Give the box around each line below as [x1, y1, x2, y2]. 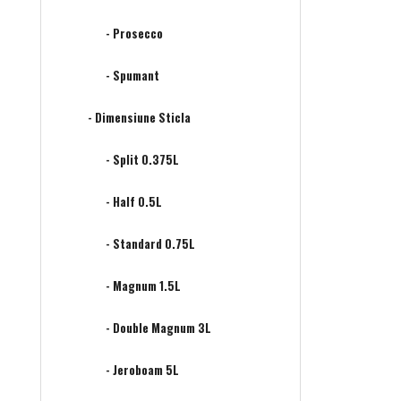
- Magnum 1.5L [106, 277, 181, 295]
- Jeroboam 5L [106, 361, 179, 380]
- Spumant [106, 66, 159, 85]
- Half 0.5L [106, 192, 162, 211]
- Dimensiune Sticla [88, 108, 191, 127]
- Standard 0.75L [106, 235, 195, 253]
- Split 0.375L [106, 150, 179, 169]
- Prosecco [106, 24, 163, 43]
